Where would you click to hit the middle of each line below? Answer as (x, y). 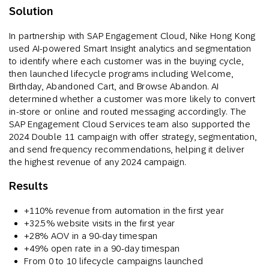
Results (29, 186)
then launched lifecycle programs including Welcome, (121, 74)
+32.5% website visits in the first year (100, 223)
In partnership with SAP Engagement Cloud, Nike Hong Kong (132, 36)
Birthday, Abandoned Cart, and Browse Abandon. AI (114, 86)
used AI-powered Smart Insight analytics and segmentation (130, 49)
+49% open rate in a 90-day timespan (102, 249)
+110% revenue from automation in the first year (124, 211)
